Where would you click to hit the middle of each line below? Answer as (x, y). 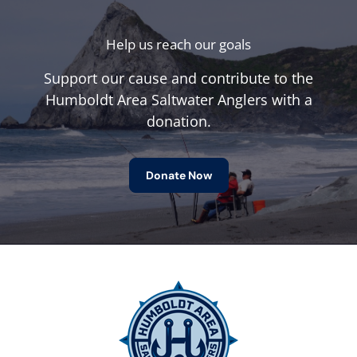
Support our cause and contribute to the (178, 78)
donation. (178, 122)
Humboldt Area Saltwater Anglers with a (178, 100)
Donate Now (178, 176)
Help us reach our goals (178, 45)
